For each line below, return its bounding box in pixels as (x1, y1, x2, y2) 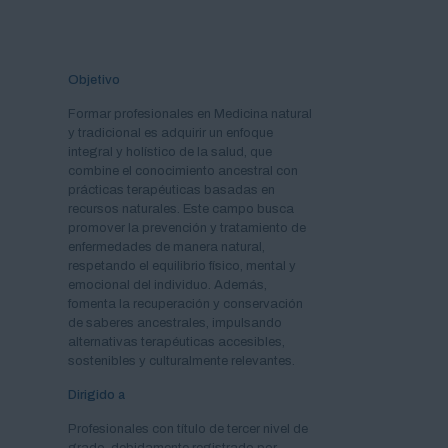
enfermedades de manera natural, (68, 239, 265, 254)
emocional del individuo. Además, (68, 277, 267, 292)
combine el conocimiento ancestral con (68, 163, 298, 178)
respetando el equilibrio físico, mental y (68, 258, 296, 273)
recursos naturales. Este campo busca (68, 201, 294, 216)
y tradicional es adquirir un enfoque (68, 125, 273, 140)
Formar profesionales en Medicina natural (68, 106, 312, 121)
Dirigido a (68, 387, 125, 402)
